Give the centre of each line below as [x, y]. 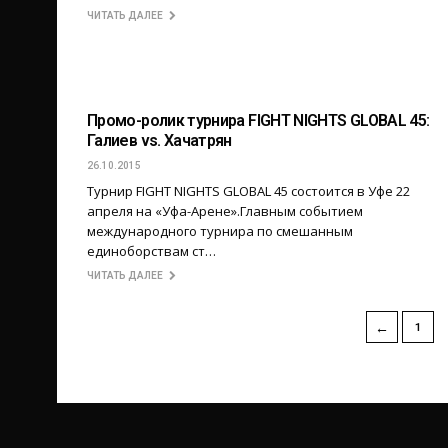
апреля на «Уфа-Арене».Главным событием [225, 211]
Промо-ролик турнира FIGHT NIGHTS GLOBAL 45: [258, 121]
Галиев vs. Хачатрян [159, 141]
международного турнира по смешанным [220, 231]
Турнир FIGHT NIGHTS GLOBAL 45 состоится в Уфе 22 [248, 191]
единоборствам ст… [151, 251]
